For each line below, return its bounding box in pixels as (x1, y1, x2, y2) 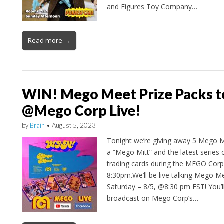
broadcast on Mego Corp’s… (106, 193, 198, 203)
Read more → (27, 36, 70, 45)
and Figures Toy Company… (106, 2, 197, 12)
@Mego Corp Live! (21, 102, 141, 119)
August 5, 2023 (51, 121, 96, 130)
